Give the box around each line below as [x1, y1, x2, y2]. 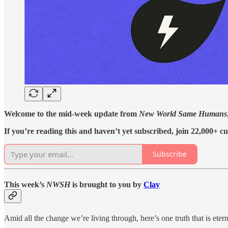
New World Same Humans [139, 109, 227, 118]
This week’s [4, 180, 46, 189]
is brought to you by [72, 180, 144, 189]
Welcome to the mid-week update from [4, 109, 139, 118]
